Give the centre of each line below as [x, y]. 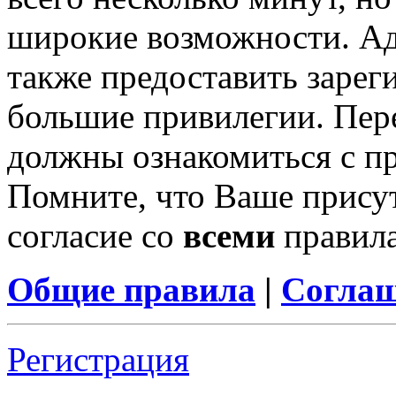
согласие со [95, 236]
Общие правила [131, 290]
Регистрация [98, 360]
